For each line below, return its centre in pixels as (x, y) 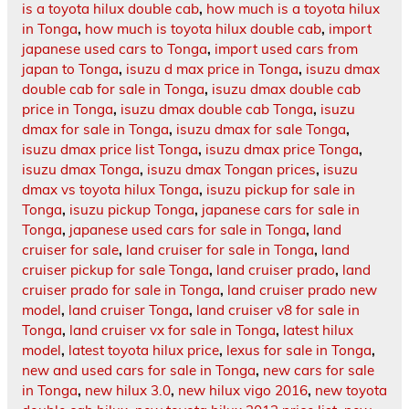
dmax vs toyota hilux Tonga (110, 190)
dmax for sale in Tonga (95, 130)
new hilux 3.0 (128, 391)
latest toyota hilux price (144, 351)
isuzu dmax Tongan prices (231, 170)
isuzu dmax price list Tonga (110, 150)
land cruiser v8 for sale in (278, 310)
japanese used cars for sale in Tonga (188, 230)
